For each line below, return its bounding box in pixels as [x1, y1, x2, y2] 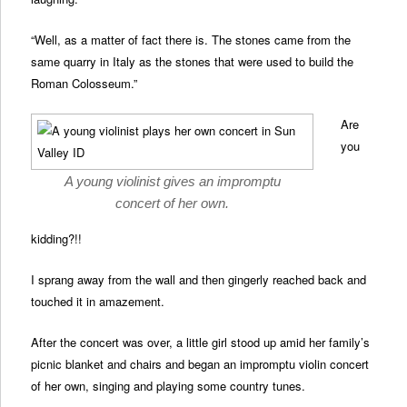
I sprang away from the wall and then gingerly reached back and [31, 270, 367, 288]
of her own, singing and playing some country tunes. [31, 377, 306, 395]
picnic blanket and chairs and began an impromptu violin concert [31, 355, 370, 373]
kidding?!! [31, 229, 83, 247]
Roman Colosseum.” [31, 74, 138, 92]
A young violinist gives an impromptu [64, 173, 281, 189]
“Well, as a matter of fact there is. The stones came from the [31, 30, 352, 48]
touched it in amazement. [31, 292, 165, 310]
